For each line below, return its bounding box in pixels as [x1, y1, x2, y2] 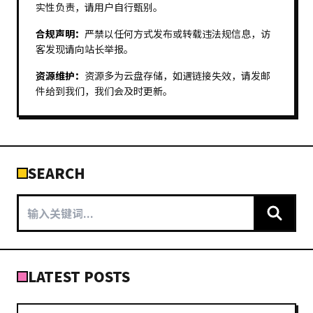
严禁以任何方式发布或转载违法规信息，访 [85, 27, 270, 41]
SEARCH [28, 163, 85, 184]
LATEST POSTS [28, 266, 130, 287]
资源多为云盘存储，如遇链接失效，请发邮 [85, 68, 270, 83]
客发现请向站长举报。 [36, 42, 133, 57]
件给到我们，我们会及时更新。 [36, 84, 173, 99]
